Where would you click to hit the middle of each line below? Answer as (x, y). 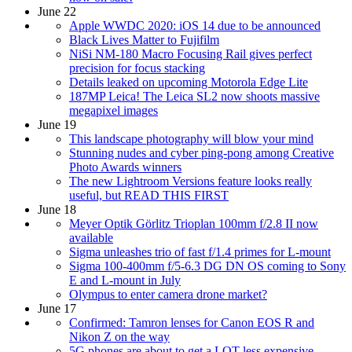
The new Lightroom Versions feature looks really (191, 181)
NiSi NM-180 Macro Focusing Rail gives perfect (191, 54)
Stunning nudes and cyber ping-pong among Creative (202, 153)
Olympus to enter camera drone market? (168, 295)
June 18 (57, 210)
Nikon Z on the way (119, 337)
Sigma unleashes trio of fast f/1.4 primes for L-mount (200, 252)
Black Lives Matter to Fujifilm (144, 40)
